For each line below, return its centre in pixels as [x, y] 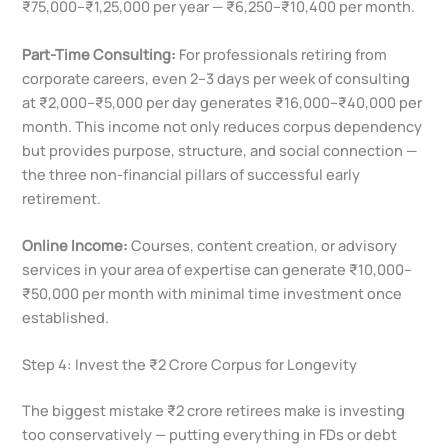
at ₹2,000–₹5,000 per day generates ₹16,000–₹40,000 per [222, 101]
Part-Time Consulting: [99, 53]
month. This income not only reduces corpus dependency [222, 125]
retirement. [62, 197]
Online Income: [75, 245]
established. [66, 317]
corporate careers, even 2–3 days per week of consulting [216, 77]
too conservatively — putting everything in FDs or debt [210, 434]
